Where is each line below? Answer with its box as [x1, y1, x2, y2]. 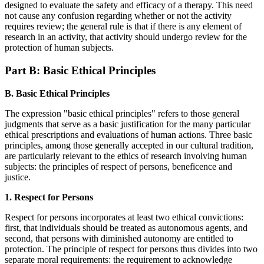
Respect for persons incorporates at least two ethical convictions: [5, 212, 243, 222]
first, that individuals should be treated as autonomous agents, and [5, 222, 247, 233]
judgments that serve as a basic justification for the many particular [5, 118, 250, 129]
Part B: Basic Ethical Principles [5, 64, 156, 77]
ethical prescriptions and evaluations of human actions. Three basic [5, 129, 252, 140]
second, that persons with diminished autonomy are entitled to [5, 233, 233, 243]
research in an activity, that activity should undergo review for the [5, 32, 247, 42]
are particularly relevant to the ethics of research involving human [5, 150, 247, 161]
